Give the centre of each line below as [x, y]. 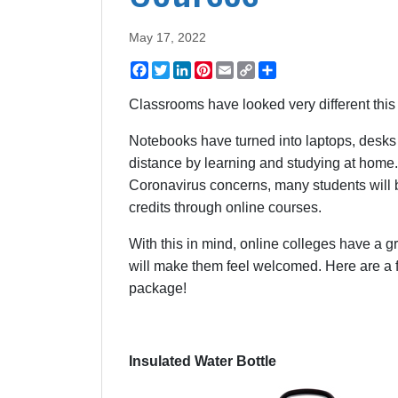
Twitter [191, 68]
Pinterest [240, 68]
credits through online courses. [225, 207]
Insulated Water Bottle [203, 361]
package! [158, 288]
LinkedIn [218, 68]
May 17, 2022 [167, 37]
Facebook [180, 68]
